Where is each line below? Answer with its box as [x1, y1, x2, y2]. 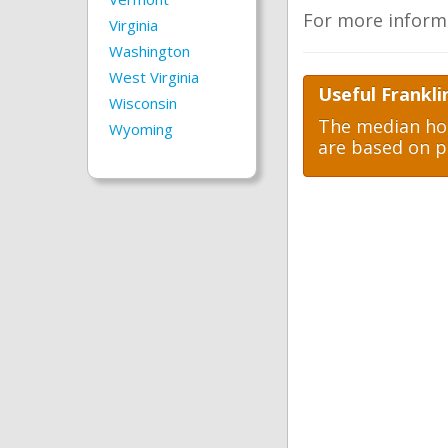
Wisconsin [109, 93, 177, 113]
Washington [109, 41, 190, 61]
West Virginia [109, 67, 199, 87]
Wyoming [109, 119, 173, 139]
